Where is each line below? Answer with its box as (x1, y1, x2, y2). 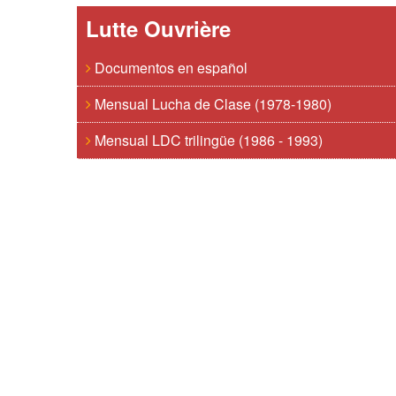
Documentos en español (91, 57, 247, 78)
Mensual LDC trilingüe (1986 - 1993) (91, 130, 323, 150)
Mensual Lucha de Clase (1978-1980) (91, 94, 331, 114)
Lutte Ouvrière (86, 13, 231, 43)
